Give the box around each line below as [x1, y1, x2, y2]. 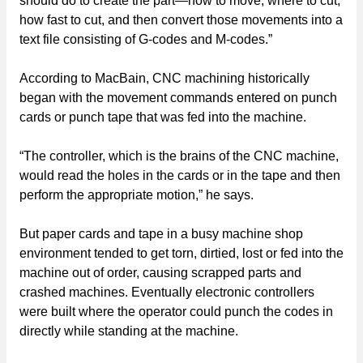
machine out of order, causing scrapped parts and [19, 265, 301, 280]
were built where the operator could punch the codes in [19, 304, 333, 318]
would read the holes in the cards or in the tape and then [19, 168, 340, 182]
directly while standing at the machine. [19, 323, 238, 338]
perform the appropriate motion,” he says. [19, 187, 254, 202]
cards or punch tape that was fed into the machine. [19, 109, 306, 124]
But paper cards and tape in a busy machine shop [19, 226, 303, 241]
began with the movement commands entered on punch [19, 90, 337, 105]
